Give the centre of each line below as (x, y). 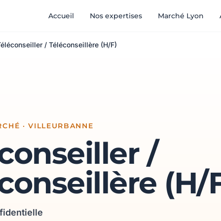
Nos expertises (116, 16)
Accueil (61, 16)
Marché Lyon (181, 16)
